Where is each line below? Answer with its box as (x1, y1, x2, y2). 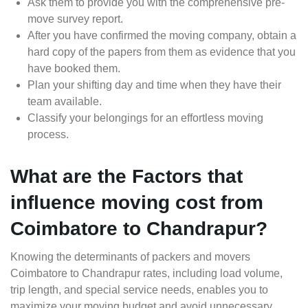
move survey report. (27, 13, 123, 25)
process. (27, 129, 69, 141)
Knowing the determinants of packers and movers (10, 251, 250, 263)
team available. (27, 96, 102, 108)
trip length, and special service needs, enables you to (10, 284, 268, 296)
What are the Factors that (10, 166, 243, 188)
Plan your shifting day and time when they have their (27, 79, 281, 91)
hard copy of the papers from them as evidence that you (27, 46, 296, 58)
